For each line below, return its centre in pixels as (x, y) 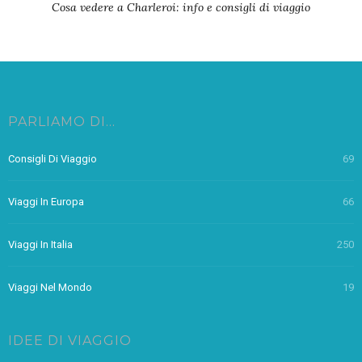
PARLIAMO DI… (62, 121)
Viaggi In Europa (46, 201)
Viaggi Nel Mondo (50, 287)
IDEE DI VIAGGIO (70, 340)
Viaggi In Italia (40, 244)
